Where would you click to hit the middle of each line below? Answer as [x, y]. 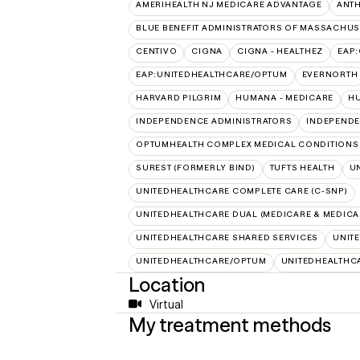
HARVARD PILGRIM [179, 97]
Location [167, 284]
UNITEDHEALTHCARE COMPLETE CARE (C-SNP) [242, 190]
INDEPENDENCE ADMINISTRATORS [214, 121]
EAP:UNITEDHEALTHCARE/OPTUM [212, 74]
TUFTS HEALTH [302, 167]
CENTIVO [157, 51]
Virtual [166, 304]
